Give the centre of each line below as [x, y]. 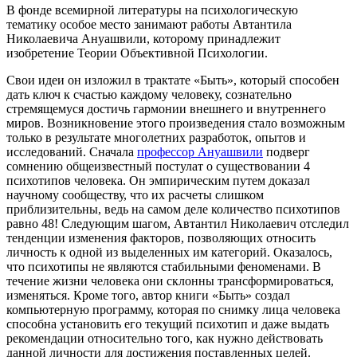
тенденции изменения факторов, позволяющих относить [161, 237]
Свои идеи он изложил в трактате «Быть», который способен [173, 80]
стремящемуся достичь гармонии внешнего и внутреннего [166, 108]
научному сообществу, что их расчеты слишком [135, 194]
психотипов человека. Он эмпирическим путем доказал [158, 180]
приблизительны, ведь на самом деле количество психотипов [173, 209]
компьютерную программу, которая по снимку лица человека [173, 309]
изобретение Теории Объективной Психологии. [137, 53]
